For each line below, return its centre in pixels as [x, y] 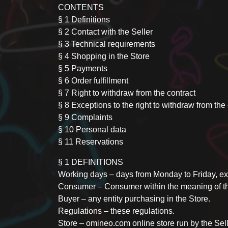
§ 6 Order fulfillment [93, 81]
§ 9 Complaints [85, 117]
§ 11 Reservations [91, 142]
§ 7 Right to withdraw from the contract [127, 93]
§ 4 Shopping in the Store [104, 56]
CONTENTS [81, 7]
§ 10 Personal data [92, 130]
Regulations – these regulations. [116, 211]
